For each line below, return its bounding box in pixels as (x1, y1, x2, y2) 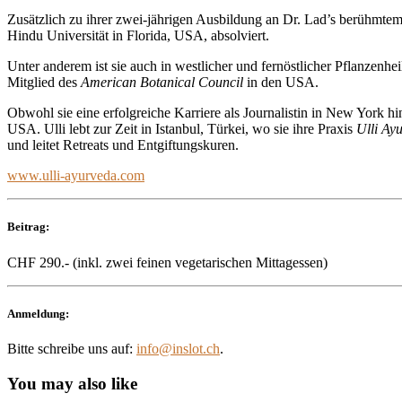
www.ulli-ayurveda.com (7, 168, 144, 184)
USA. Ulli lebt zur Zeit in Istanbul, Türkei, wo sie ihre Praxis (7, 121, 356, 137)
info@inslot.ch (136, 340, 220, 356)
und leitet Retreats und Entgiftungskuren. (7, 137, 239, 153)
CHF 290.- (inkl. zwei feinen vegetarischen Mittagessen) (7, 254, 328, 270)
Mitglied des (7, 74, 81, 91)
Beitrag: (7, 220, 49, 234)
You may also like (7, 373, 137, 393)
